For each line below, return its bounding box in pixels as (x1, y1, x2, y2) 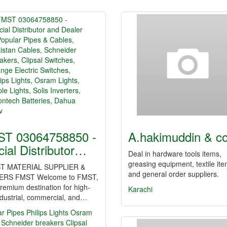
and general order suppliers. (128, 169, 219, 179)
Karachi (128, 184, 153, 194)
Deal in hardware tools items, (128, 148, 221, 159)
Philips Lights (26, 207, 68, 217)
